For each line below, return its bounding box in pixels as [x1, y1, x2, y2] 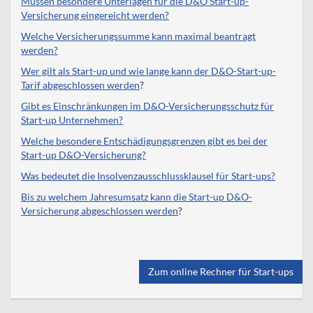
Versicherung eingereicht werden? [21, 8, 169, 21]
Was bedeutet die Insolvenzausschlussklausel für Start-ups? [21, 169, 275, 182]
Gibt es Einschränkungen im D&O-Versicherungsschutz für [21, 99, 274, 112]
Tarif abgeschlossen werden [21, 78, 140, 91]
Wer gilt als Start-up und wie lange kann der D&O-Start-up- [21, 64, 276, 77]
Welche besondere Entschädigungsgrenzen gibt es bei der [21, 134, 268, 147]
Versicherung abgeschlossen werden [21, 204, 178, 217]
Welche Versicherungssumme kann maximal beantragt [21, 29, 256, 42]
